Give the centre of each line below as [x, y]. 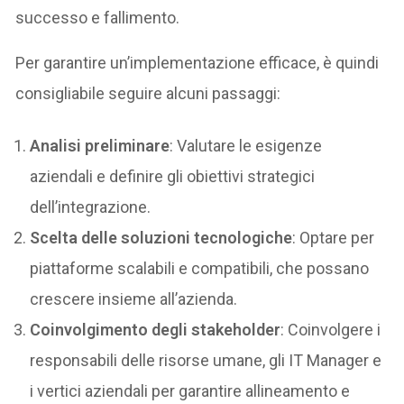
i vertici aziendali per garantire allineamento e [190, 390]
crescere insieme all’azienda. [134, 298]
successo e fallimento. [98, 17]
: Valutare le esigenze [246, 145]
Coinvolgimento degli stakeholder [156, 329]
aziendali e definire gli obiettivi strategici [173, 176]
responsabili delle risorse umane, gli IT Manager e [206, 360]
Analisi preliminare [100, 145]
